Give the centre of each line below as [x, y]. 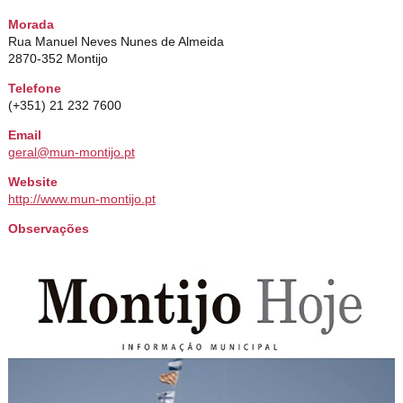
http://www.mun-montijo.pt [82, 199]
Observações [49, 229]
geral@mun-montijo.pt [72, 152]
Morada [31, 25]
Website [33, 182]
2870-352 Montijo [58, 59]
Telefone [35, 89]
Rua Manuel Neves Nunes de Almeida [116, 42]
